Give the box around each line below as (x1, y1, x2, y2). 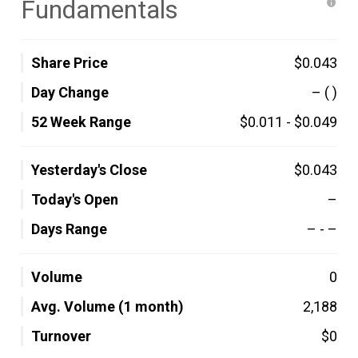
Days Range (31, 221, 107, 237)
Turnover (31, 328, 91, 344)
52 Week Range (31, 113, 131, 130)
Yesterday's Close (31, 161, 147, 178)
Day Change (31, 84, 109, 101)
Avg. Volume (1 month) (31, 298, 184, 315)
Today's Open (31, 191, 118, 208)
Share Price (31, 54, 108, 71)
